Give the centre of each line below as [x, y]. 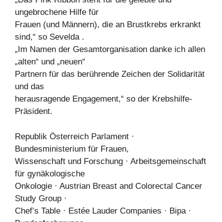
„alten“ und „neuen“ [50, 62]
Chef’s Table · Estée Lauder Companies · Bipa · [103, 211]
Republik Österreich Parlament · [75, 136]
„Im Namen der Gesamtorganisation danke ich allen [110, 49]
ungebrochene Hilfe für [57, 12]
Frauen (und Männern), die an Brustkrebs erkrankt [108, 25]
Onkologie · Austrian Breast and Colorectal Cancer [109, 186]
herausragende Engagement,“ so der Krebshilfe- [104, 99]
